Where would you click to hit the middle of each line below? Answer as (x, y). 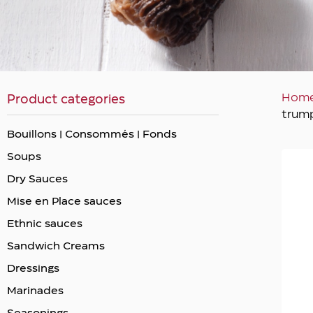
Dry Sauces (37, 179)
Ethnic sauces (45, 224)
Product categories (66, 100)
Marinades (35, 291)
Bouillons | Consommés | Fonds (92, 134)
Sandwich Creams (56, 246)
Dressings (33, 269)
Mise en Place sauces (64, 202)
